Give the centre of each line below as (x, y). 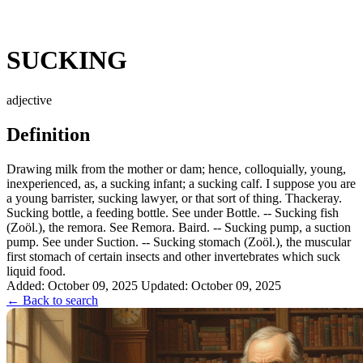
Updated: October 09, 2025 (211, 285)
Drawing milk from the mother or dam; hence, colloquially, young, (176, 169)
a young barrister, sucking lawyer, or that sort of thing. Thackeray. (174, 198)
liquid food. (36, 271)
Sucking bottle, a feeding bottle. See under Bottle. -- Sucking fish (173, 212)
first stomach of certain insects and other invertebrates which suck (173, 256)
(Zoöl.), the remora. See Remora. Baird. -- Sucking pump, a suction (179, 227)
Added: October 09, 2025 (72, 285)
